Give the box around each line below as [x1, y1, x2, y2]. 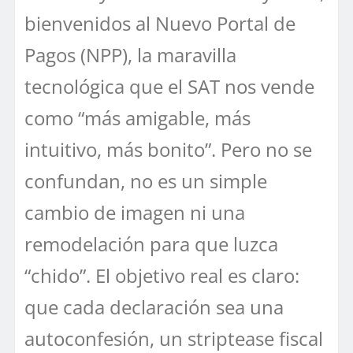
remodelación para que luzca [24, 231, 278, 258]
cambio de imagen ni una [24, 199, 245, 226]
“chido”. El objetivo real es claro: [24, 262, 299, 289]
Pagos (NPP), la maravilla [24, 42, 236, 69]
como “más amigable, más [24, 105, 251, 132]
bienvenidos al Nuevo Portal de [24, 10, 295, 37]
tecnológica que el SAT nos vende [24, 73, 314, 100]
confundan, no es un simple [24, 168, 267, 195]
